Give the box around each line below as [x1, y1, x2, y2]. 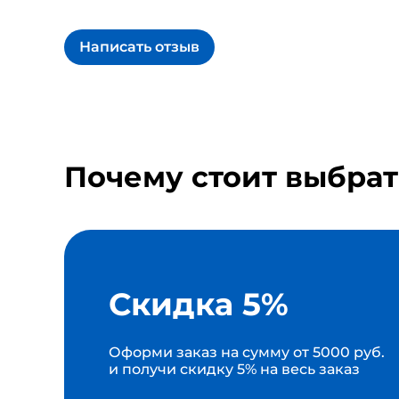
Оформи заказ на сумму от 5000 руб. [109, 343, 385, 361]
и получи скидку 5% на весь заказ [109, 360, 360, 378]
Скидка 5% [109, 284, 289, 323]
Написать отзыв [79, 37, 199, 55]
